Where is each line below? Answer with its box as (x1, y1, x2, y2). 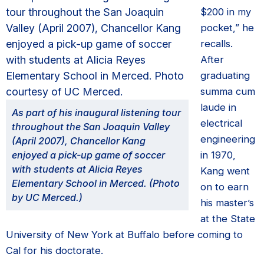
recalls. (200, 38, 233, 49)
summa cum (200, 85, 255, 97)
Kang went (200, 165, 250, 177)
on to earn (200, 181, 249, 193)
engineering (200, 133, 255, 145)
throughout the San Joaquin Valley (12, 121, 170, 133)
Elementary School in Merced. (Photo (12, 177, 180, 189)
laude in (200, 101, 236, 113)
